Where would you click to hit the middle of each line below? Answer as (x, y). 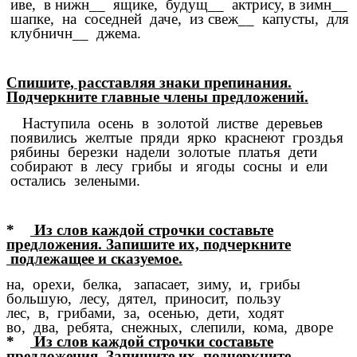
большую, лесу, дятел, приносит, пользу (144, 299)
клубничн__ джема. (74, 33)
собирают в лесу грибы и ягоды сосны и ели (167, 166)
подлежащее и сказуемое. (94, 258)
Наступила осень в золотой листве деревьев (165, 123)
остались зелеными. (73, 180)
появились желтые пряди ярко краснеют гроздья (175, 137)
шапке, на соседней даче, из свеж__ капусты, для (178, 18)
